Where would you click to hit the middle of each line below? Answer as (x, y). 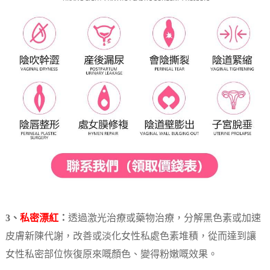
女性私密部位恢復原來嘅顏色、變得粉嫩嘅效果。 (111, 255)
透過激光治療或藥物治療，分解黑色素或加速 (164, 219)
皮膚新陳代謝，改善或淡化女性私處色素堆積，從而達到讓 (130, 237)
